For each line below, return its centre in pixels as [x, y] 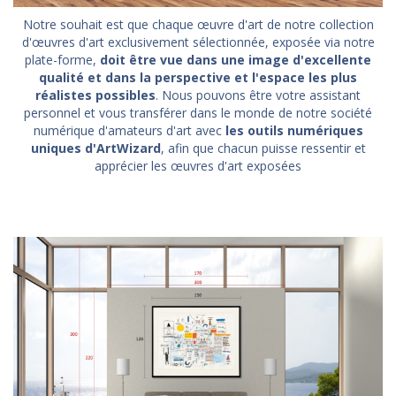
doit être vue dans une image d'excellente [236, 59]
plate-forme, [62, 59]
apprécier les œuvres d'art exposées [198, 165]
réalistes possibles [95, 95]
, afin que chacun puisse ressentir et [263, 148]
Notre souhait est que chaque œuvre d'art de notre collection [198, 24]
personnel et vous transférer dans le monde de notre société [198, 112]
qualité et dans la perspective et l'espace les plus [198, 77]
